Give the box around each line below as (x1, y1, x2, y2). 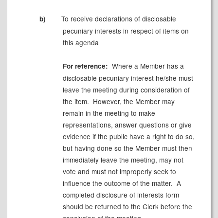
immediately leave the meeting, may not (62, 154, 183, 164)
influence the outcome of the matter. (62, 178, 173, 188)
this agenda (62, 37, 99, 47)
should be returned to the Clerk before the (62, 201, 192, 211)
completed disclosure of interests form (62, 189, 179, 200)
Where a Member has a (109, 60, 184, 71)
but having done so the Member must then (62, 143, 192, 153)
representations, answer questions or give (62, 119, 192, 129)
